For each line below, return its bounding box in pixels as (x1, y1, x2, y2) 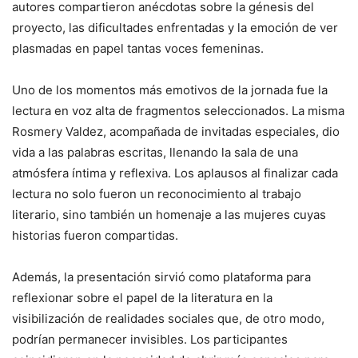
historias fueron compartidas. (12, 228, 178, 244)
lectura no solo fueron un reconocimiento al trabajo (12, 186, 301, 202)
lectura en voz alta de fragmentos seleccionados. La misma (12, 103, 344, 119)
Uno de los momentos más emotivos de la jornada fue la (12, 82, 328, 98)
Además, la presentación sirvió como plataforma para (12, 269, 311, 285)
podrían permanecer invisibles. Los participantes (12, 332, 288, 348)
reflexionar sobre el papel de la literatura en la (12, 290, 272, 306)
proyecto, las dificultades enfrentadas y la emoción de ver (12, 20, 338, 36)
